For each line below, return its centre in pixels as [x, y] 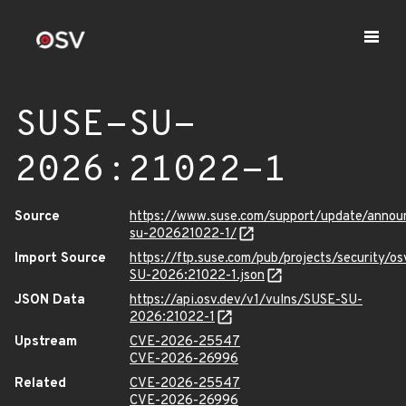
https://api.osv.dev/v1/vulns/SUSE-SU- [246, 300]
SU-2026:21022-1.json [197, 276]
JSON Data [50, 300]
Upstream [46, 342]
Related [40, 384]
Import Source [60, 259]
